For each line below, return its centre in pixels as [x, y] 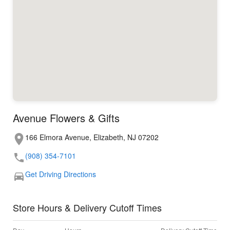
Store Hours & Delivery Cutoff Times [87, 208]
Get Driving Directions [61, 174]
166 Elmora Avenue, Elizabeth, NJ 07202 [92, 137]
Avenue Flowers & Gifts [66, 118]
